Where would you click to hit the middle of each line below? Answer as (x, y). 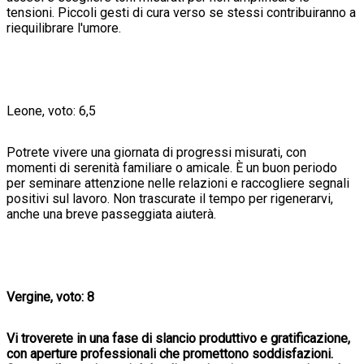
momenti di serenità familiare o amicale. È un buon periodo (172, 167)
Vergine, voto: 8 (50, 297)
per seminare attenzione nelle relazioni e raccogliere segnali (178, 183)
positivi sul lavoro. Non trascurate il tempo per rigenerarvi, (170, 198)
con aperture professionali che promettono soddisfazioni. (170, 353)
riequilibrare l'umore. (64, 28)
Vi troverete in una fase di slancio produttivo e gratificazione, (178, 338)
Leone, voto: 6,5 (51, 110)
